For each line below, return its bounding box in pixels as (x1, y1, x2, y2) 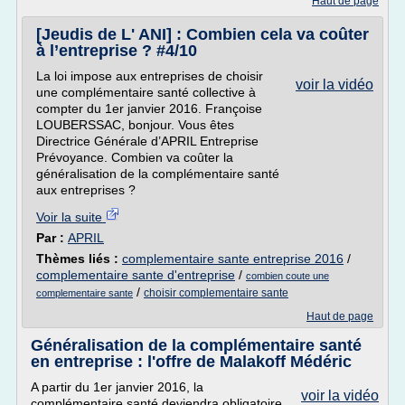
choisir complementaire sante (144, 287, 288, 299)
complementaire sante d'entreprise (36, 268, 235, 282)
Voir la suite (36, 210, 106, 224)
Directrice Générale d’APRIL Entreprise (36, 134, 259, 148)
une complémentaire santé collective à (36, 85, 256, 99)
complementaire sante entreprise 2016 (122, 251, 344, 266)
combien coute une (246, 270, 329, 281)
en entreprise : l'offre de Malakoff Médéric (31, 353, 352, 371)
